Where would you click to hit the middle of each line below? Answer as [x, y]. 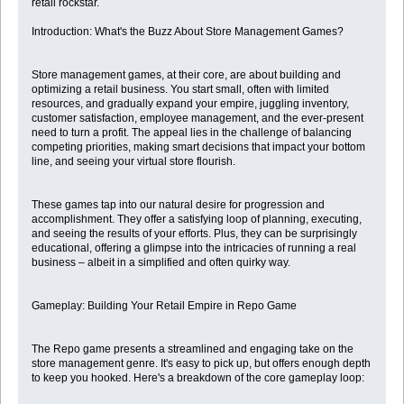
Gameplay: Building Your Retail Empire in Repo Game [164, 306]
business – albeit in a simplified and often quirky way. [161, 263]
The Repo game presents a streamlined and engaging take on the [192, 349]
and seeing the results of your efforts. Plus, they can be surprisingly [194, 234]
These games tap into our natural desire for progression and [178, 205]
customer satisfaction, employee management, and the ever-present [197, 119]
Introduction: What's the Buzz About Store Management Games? [187, 32]
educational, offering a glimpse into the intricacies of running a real [193, 248]
